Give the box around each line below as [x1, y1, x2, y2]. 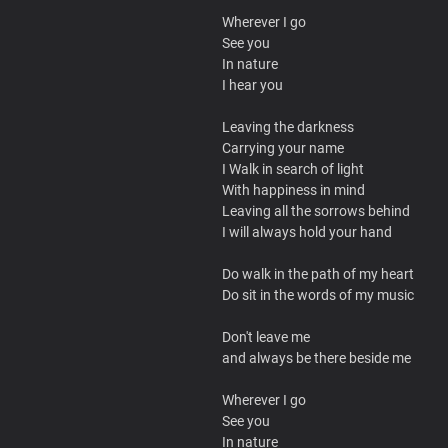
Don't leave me [222, 328, 310, 345]
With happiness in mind [222, 181, 365, 198]
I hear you [222, 76, 283, 93]
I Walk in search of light [222, 160, 364, 177]
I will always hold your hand [222, 223, 392, 240]
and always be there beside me [222, 349, 411, 366]
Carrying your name [222, 139, 344, 156]
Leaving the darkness [222, 118, 354, 135]
